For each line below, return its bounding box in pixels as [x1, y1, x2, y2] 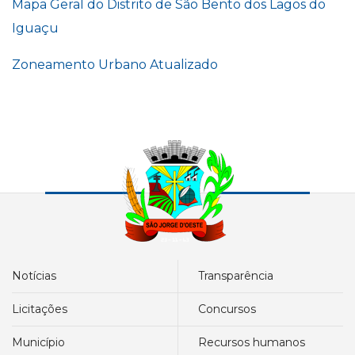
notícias [21, 269, 56, 283]
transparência [204, 269, 273, 283]
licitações [19, 302, 67, 316]
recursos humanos [207, 335, 305, 349]
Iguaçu [12, 21, 59, 36]
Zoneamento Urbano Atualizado [12, 57, 218, 72]
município [23, 335, 65, 349]
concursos [206, 302, 256, 316]
